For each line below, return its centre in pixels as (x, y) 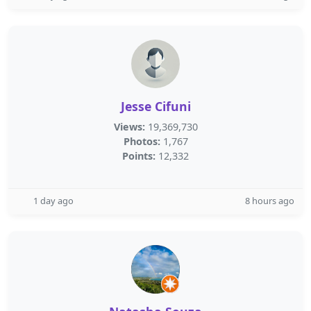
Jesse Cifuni (155, 106)
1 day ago (53, 201)
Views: (129, 127)
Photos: (142, 141)
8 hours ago (270, 201)
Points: (139, 156)
